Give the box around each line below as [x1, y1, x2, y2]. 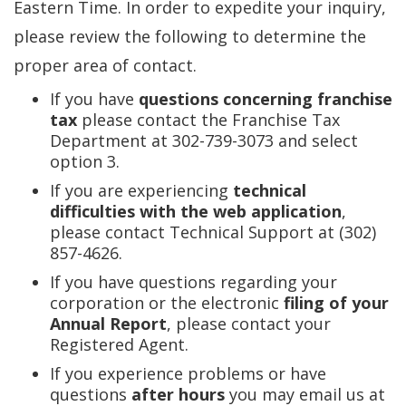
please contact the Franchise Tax [77, 109, 340, 130]
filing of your [284, 292, 389, 314]
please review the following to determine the [14, 25, 366, 47]
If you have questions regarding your [50, 271, 337, 293]
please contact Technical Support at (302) [50, 221, 376, 243]
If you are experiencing [50, 179, 233, 201]
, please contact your [167, 313, 331, 334]
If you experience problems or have [50, 362, 326, 384]
